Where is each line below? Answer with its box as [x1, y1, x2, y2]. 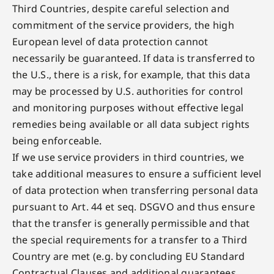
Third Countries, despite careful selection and [12, 2, 230, 15]
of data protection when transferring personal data [12, 183, 258, 197]
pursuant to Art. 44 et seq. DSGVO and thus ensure [12, 200, 255, 213]
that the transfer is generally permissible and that [12, 217, 250, 230]
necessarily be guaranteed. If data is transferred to [12, 51, 256, 65]
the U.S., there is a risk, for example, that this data [12, 68, 250, 81]
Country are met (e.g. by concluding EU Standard [12, 250, 245, 263]
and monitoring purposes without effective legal [12, 101, 244, 114]
